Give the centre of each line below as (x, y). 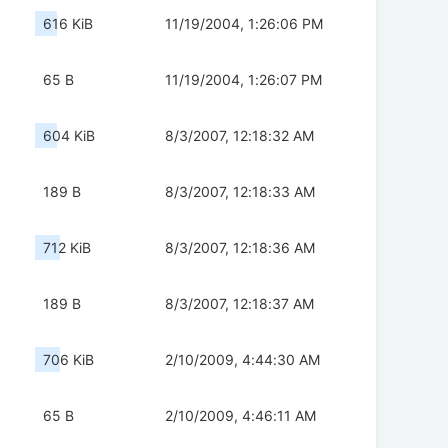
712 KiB (67, 248)
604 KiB (69, 136)
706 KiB (68, 360)
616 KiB (68, 24)
